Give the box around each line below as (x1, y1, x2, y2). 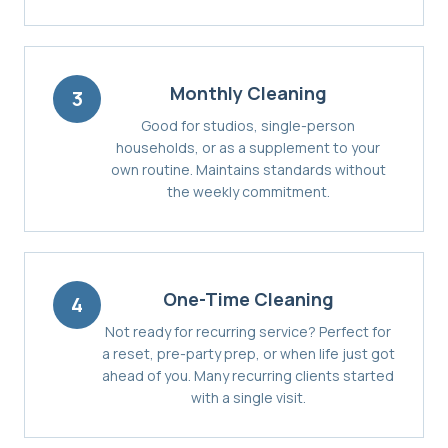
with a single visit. (190, 387, 306, 407)
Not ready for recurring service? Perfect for (105, 321, 391, 341)
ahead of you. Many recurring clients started (102, 365, 394, 385)
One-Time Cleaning (162, 286, 334, 311)
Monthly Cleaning (169, 80, 327, 105)
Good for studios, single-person (141, 115, 355, 135)
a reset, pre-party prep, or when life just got (101, 343, 395, 363)
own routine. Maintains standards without (110, 159, 386, 179)
